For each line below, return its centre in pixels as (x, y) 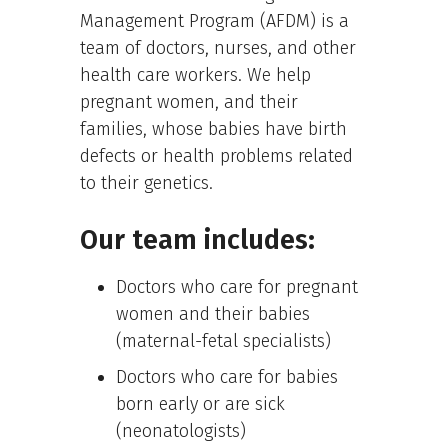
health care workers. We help (195, 75)
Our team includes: (197, 240)
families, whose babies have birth (213, 129)
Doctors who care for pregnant (237, 287)
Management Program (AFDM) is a (214, 21)
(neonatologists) (181, 431)
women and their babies (213, 314)
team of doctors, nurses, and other (218, 48)
